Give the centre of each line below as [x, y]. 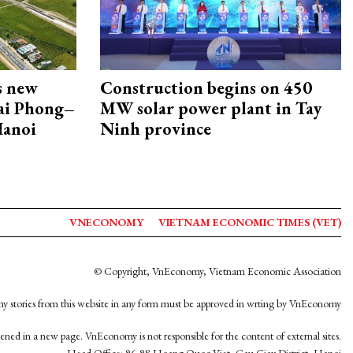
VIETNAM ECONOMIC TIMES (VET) [250, 222]
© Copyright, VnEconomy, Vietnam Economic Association [217, 271]
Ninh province [156, 129]
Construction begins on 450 [206, 88]
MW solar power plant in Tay [211, 109]
